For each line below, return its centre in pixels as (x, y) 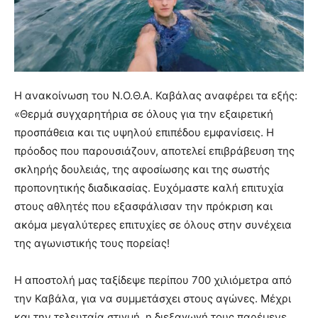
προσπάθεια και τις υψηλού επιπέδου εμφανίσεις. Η (144, 133)
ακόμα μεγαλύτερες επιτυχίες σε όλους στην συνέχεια (153, 225)
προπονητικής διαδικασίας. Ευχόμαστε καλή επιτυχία (149, 188)
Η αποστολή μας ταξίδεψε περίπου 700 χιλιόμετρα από (153, 280)
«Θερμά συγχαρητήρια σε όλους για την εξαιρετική (144, 114)
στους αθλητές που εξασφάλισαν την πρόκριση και (143, 207)
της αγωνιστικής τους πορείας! (92, 243)
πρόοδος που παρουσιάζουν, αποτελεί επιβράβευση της (154, 151)
